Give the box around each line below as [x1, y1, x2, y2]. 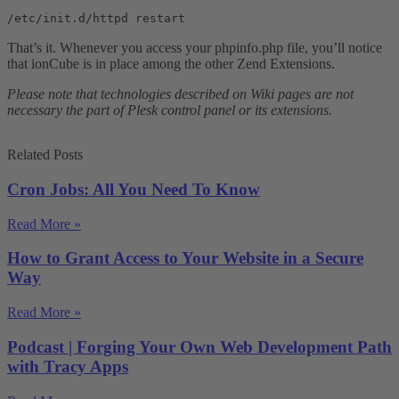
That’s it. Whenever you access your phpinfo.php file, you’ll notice [7, 40, 382, 56]
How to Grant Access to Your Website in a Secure [7, 248, 363, 268]
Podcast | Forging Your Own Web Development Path [7, 337, 392, 356]
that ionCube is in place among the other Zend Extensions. [7, 56, 335, 72]
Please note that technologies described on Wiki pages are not [7, 86, 354, 102]
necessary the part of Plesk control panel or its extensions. [7, 102, 332, 118]
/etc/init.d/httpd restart [7, 12, 185, 26]
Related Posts [7, 147, 83, 163]
